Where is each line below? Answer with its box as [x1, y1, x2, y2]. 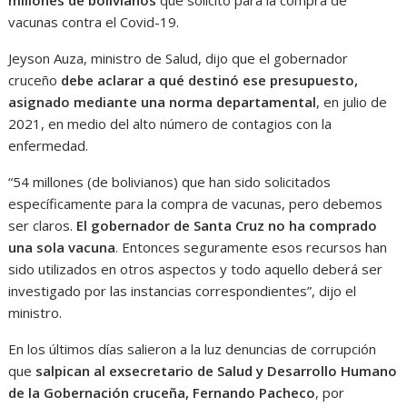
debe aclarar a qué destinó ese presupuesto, [61, 70, 359, 89]
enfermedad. [8, 135, 89, 154]
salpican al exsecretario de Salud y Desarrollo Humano [35, 361, 398, 380]
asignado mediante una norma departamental [8, 92, 317, 111]
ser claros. [8, 215, 77, 234]
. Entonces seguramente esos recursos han [115, 237, 388, 256]
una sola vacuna [8, 237, 116, 256]
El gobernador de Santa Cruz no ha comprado [76, 215, 378, 234]
